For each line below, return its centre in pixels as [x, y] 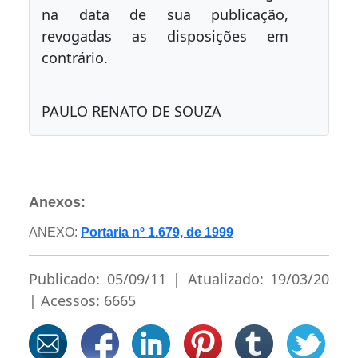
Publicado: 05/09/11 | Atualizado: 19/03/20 [179, 279]
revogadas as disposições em [165, 36]
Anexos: [57, 202]
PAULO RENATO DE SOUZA [131, 111]
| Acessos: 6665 [82, 300]
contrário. [75, 58]
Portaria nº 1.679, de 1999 [157, 232]
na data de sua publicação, [165, 14]
